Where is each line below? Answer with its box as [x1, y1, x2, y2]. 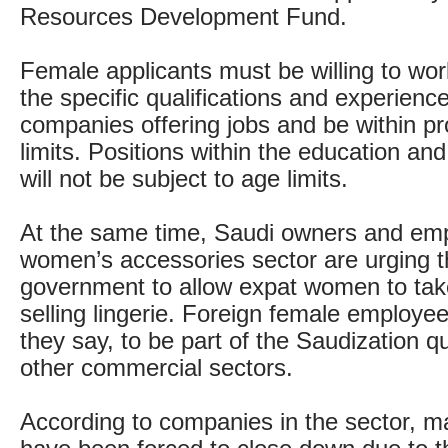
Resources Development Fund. [20, 4, 347, 30]
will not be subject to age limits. [20, 166, 348, 192]
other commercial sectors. [20, 355, 293, 381]
